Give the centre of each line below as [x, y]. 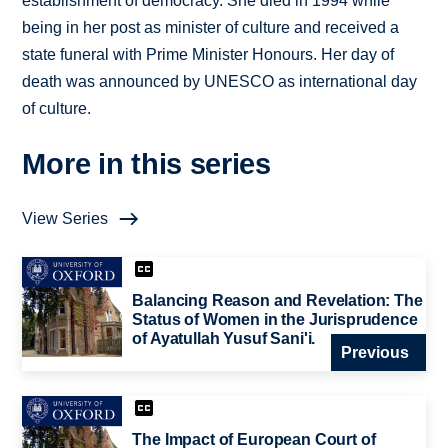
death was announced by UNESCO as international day [220, 82]
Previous [374, 352]
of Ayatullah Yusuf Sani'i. [224, 339]
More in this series [146, 164]
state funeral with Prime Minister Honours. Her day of [208, 55]
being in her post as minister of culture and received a [211, 28]
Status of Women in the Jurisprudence [275, 320]
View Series [65, 219]
